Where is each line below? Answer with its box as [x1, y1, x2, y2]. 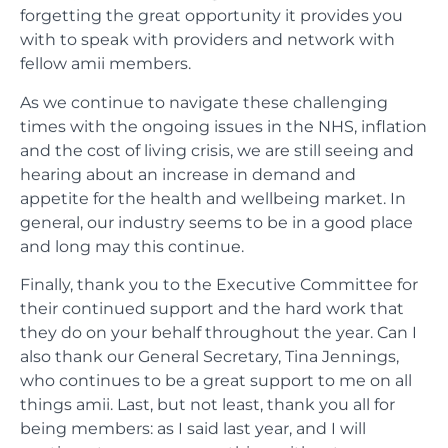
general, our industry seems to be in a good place [20, 212, 413, 232]
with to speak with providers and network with [20, 30, 395, 50]
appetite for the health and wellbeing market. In [20, 188, 406, 208]
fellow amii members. [20, 54, 191, 74]
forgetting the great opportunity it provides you [20, 6, 403, 26]
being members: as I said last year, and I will [20, 419, 366, 439]
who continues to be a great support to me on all [20, 371, 412, 391]
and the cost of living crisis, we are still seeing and [20, 140, 414, 160]
